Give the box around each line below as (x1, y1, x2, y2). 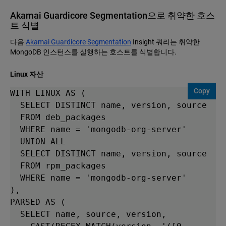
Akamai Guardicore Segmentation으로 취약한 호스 (10, 10, 215, 21)
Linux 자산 (10, 70, 43, 78)
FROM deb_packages (10, 112, 20, 122)
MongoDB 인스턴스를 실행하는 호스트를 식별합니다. (10, 47, 177, 56)
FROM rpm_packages (10, 160, 20, 171)
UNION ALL (10, 136, 20, 146)
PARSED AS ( (10, 197, 66, 207)
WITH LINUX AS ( (10, 88, 86, 98)
